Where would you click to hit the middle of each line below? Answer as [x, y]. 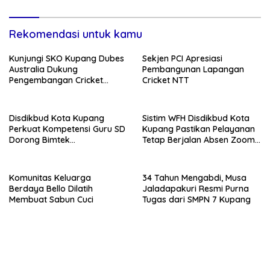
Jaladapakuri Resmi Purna [196, 189]
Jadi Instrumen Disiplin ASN [196, 151]
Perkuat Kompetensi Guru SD [67, 129]
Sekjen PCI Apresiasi [182, 59]
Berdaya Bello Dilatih [51, 189]
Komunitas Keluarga [50, 178]
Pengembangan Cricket [56, 80]
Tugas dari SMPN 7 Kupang [196, 200]
